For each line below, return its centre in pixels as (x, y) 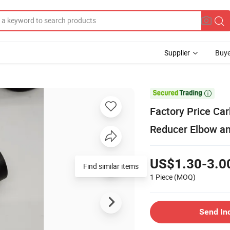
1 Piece (161, 177)
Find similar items (111, 166)
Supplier (177, 53)
